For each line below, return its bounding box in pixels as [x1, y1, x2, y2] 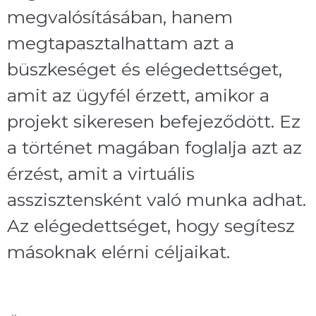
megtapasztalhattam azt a [7, 32, 234, 54]
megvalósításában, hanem [7, 6, 233, 28]
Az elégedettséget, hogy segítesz [7, 214, 295, 236]
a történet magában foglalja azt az [7, 136, 302, 158]
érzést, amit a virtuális [7, 162, 195, 184]
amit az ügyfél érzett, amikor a [7, 84, 269, 106]
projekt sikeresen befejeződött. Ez [7, 110, 300, 132]
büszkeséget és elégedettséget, [7, 58, 282, 80]
